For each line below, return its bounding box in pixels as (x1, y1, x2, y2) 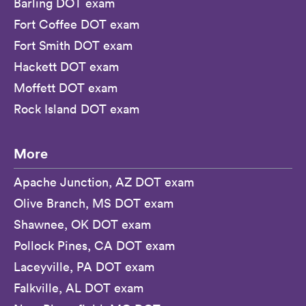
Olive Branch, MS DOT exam (14, 195, 173, 211)
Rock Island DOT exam (14, 101, 139, 117)
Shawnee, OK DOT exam (14, 217, 151, 232)
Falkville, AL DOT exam (14, 280, 143, 296)
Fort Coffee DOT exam (14, 16, 139, 32)
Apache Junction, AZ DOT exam (14, 174, 194, 190)
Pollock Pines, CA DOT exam (14, 238, 175, 253)
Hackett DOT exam (14, 59, 119, 74)
